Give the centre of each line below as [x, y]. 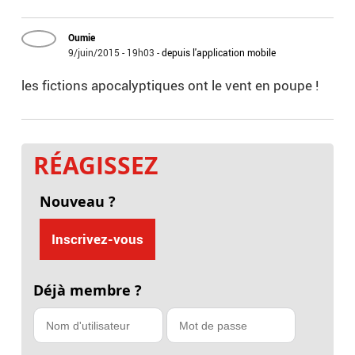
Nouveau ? [77, 202]
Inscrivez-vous [97, 239]
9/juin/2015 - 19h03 [112, 53]
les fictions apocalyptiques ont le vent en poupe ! [170, 86]
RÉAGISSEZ [96, 166]
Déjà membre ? [88, 291]
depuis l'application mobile [219, 53]
